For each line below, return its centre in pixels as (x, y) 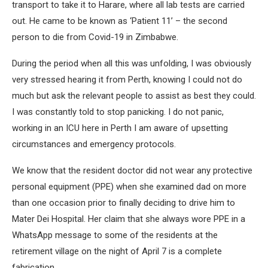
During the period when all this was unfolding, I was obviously (132, 63)
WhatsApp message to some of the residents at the (115, 235)
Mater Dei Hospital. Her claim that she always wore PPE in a (129, 219)
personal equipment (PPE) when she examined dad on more (129, 187)
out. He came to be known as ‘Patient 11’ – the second (120, 21)
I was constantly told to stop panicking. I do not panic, (118, 112)
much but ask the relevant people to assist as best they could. (134, 96)
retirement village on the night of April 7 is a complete (117, 251)
